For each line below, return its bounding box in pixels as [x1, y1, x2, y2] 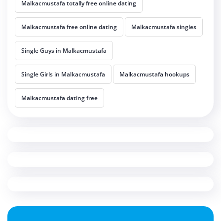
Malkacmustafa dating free [21, 94, 98, 103]
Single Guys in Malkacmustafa [21, 46, 107, 55]
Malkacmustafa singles [131, 23, 196, 32]
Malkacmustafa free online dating [21, 23, 117, 32]
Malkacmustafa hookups [119, 70, 189, 79]
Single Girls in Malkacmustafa [21, 70, 105, 79]
